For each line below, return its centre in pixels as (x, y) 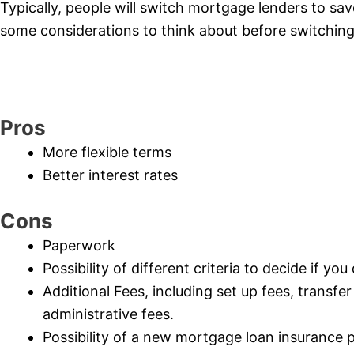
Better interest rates (110, 175)
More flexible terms (107, 152)
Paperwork (79, 245)
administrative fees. (108, 314)
